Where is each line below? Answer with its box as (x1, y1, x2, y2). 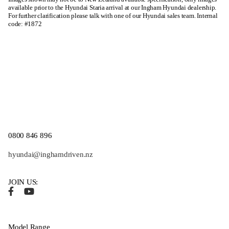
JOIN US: (8, 178, 38, 187)
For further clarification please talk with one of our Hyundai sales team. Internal (8, 12, 218, 20)
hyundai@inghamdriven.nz (8, 150, 93, 159)
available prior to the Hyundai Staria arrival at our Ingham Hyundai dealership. (8, 4, 217, 12)
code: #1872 (8, 20, 42, 28)
